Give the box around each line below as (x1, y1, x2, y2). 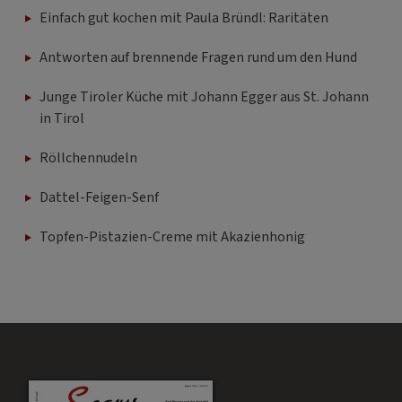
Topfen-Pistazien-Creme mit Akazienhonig (39, 226, 305, 247)
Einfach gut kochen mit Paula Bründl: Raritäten (39, 7, 328, 28)
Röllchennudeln (39, 147, 137, 168)
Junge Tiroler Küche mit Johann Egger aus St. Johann (39, 86, 369, 107)
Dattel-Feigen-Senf (39, 187, 159, 207)
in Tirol (39, 108, 84, 128)
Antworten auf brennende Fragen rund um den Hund (39, 47, 357, 67)
